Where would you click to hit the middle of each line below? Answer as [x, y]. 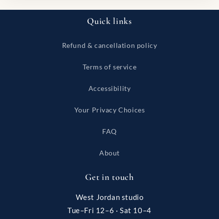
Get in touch [109, 177]
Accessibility [109, 88]
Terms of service [109, 67]
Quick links [109, 21]
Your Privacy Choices [109, 110]
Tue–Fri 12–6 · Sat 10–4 [109, 210]
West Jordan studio [109, 197]
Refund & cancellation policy [109, 45]
